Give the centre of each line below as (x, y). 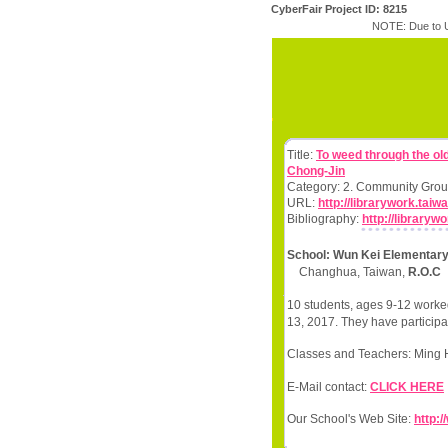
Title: (301, 155)
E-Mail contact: (328, 386)
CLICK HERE (407, 386)
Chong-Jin (316, 171)
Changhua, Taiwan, (347, 272)
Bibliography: (324, 219)
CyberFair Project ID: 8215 (339, 9)
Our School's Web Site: (350, 419)
